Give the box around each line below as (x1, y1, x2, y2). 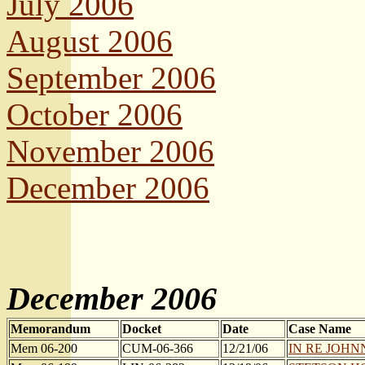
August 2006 (7, 24, 173, 59)
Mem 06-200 (11, 341, 77, 355)
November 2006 (7, 134, 214, 169)
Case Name (288, 322, 351, 336)
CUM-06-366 (122, 341, 193, 355)
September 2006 (7, 60, 216, 95)
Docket (122, 322, 161, 336)
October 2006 (7, 97, 182, 132)
